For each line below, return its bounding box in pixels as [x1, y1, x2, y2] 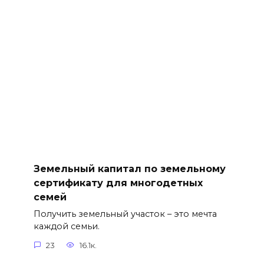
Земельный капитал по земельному [33, 163, 226, 174]
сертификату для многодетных [33, 177, 203, 189]
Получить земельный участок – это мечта [33, 209, 217, 220]
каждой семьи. [33, 221, 100, 232]
